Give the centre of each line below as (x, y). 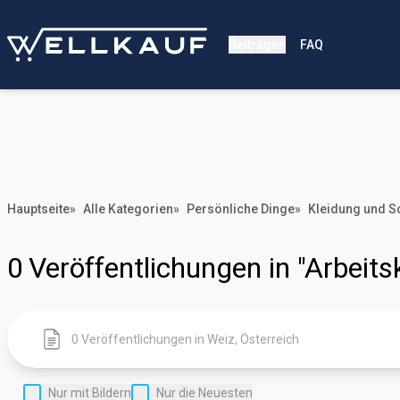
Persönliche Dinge (241, 209)
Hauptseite (38, 209)
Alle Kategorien (128, 209)
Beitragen (257, 45)
